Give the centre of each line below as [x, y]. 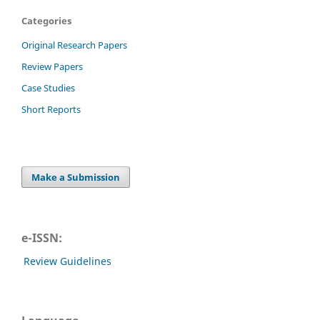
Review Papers [52, 66]
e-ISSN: [42, 237]
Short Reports [51, 109]
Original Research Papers [74, 45]
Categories [46, 20]
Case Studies [48, 87]
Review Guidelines [67, 261]
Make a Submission [76, 177]
